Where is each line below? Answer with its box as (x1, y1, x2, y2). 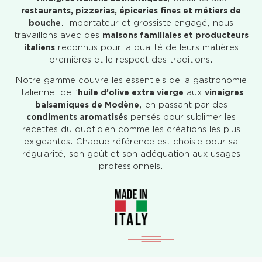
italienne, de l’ (19, 88, 78, 98)
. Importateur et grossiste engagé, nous (61, 18, 233, 28)
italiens (23, 43, 55, 52)
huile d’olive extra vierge (77, 88, 184, 98)
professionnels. (99, 161, 163, 172)
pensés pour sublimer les (127, 112, 236, 123)
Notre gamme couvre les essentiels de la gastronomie (15, 75, 247, 86)
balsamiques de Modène (35, 100, 139, 110)
